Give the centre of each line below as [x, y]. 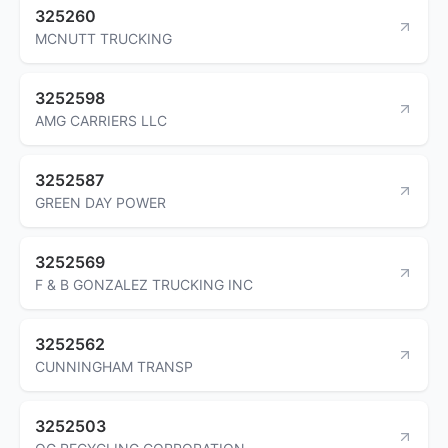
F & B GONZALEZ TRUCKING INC [144, 284]
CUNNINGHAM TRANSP [114, 366]
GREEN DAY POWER [100, 202]
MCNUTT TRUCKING [103, 38]
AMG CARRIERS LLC [101, 120]
